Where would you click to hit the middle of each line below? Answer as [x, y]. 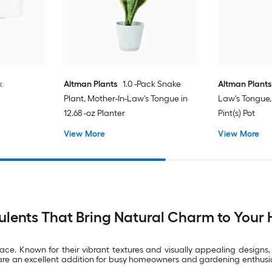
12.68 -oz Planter [94, 113]
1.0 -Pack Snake [151, 84]
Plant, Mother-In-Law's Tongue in [125, 98]
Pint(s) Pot [237, 113]
